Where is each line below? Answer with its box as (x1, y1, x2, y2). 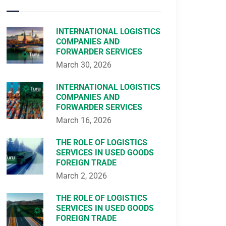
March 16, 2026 (56, 116, 111, 125)
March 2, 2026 (56, 171, 107, 181)
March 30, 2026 (56, 60, 111, 70)
